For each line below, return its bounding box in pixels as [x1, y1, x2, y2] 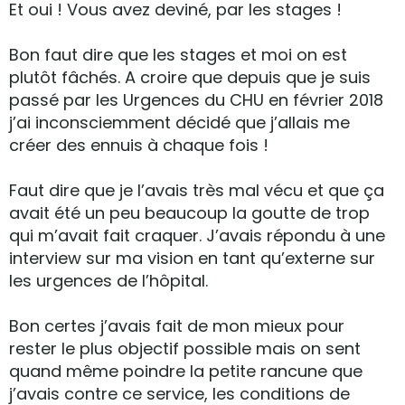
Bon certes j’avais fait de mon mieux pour [9, 315, 344, 337]
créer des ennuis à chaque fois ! [9, 134, 268, 156]
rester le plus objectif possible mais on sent [9, 337, 361, 360]
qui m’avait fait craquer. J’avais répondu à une [9, 224, 385, 247]
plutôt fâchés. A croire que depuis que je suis [9, 66, 371, 89]
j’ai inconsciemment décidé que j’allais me [9, 111, 350, 134]
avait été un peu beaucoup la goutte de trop [9, 202, 370, 224]
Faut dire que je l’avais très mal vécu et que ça [9, 179, 384, 202]
